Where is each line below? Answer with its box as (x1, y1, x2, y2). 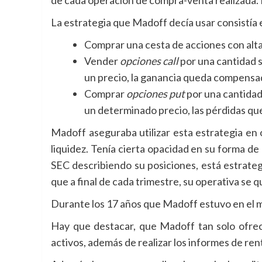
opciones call (120, 54, 178, 67)
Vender (84, 54, 120, 67)
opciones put (126, 87, 185, 100)
